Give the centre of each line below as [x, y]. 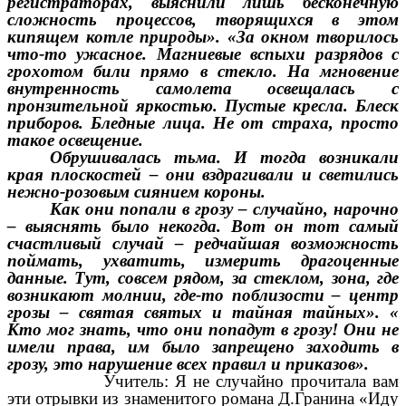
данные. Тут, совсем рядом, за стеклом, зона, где [203, 278]
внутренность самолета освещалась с [203, 89]
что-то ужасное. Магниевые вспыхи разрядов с [203, 54]
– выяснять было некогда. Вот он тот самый [203, 227]
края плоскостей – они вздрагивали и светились [203, 175]
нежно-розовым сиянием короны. [136, 192]
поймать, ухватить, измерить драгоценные [203, 261]
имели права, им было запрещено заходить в [203, 347]
